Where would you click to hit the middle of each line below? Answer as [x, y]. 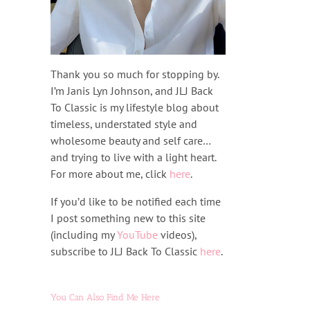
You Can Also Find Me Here [105, 298]
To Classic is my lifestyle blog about [135, 108]
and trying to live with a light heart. [133, 157]
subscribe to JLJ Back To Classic [125, 252]
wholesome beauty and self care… [131, 141]
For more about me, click [110, 174]
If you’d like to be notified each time [136, 202]
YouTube [137, 235]
